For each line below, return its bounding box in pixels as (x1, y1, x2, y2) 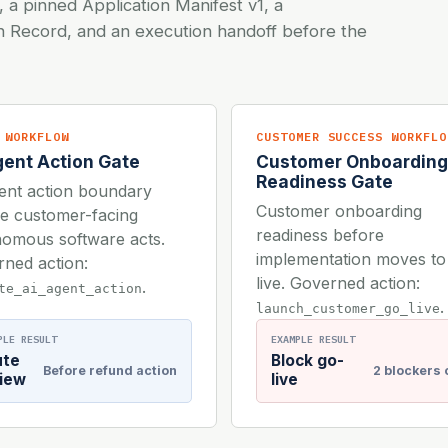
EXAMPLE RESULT (271, 333, 355, 347)
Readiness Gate (256, 171, 393, 193)
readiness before (256, 225, 384, 246)
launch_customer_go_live (256, 301, 440, 317)
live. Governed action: (256, 273, 420, 294)
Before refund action (43, 362, 177, 378)
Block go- (271, 351, 344, 371)
